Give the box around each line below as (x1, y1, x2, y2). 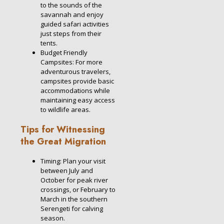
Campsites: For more (40, 57, 102, 67)
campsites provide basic (40, 76, 114, 86)
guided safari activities (40, 19, 109, 29)
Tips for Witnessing (20, 123, 105, 136)
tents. (40, 38, 57, 48)
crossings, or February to (40, 185, 115, 194)
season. (40, 213, 65, 223)
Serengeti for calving (40, 204, 103, 213)
